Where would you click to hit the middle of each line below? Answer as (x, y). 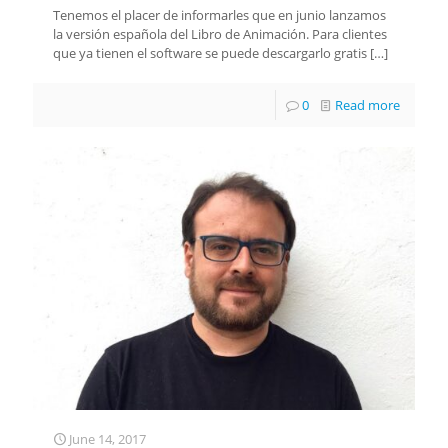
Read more (367, 105)
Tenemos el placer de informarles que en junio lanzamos (219, 15)
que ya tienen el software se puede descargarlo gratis (210, 53)
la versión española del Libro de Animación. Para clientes (220, 34)
